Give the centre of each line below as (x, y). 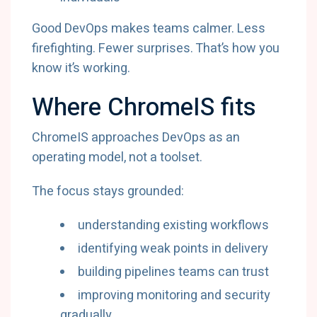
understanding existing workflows (173, 225)
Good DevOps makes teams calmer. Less (149, 29)
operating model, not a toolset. (117, 157)
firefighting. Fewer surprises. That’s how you (156, 48)
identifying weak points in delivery (173, 249)
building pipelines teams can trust (173, 272)
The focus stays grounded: (108, 191)
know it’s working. (81, 68)
